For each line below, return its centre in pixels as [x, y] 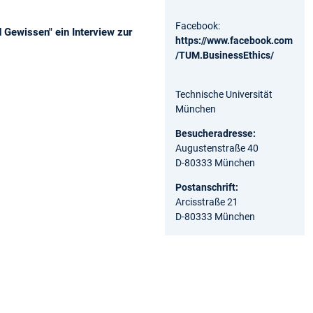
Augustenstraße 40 [218, 148]
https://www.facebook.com [234, 40]
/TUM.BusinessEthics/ [225, 55]
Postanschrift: [207, 187]
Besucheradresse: [217, 133]
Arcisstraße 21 [207, 202]
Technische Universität [224, 94]
